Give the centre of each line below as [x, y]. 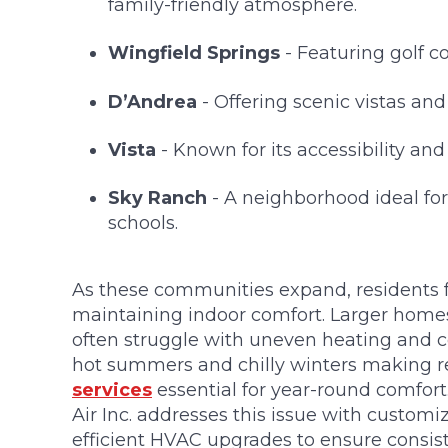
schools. [143, 223]
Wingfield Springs [194, 53]
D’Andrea [152, 101]
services [112, 389]
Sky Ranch [157, 198]
